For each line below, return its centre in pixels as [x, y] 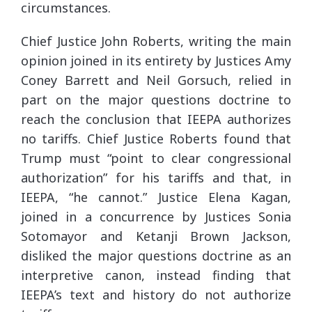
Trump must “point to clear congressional [156, 158]
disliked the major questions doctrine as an [156, 255]
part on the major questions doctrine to [156, 99]
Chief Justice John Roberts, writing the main [156, 41]
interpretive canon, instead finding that [156, 275]
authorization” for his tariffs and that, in [156, 177]
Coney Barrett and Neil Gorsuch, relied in [156, 80]
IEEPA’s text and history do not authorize [156, 294]
